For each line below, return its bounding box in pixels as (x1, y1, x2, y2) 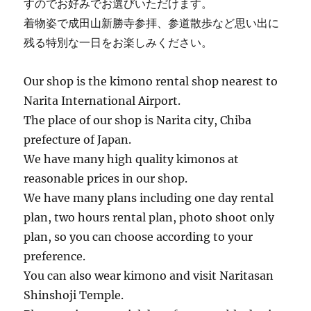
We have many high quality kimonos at (24, 152, 239, 167)
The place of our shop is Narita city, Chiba (24, 113, 252, 128)
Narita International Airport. (24, 94, 181, 108)
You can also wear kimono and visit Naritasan (24, 269, 274, 283)
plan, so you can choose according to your (24, 230, 253, 244)
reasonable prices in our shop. (24, 171, 188, 186)
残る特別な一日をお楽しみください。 (24, 35, 213, 50)
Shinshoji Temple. (24, 288, 124, 303)
